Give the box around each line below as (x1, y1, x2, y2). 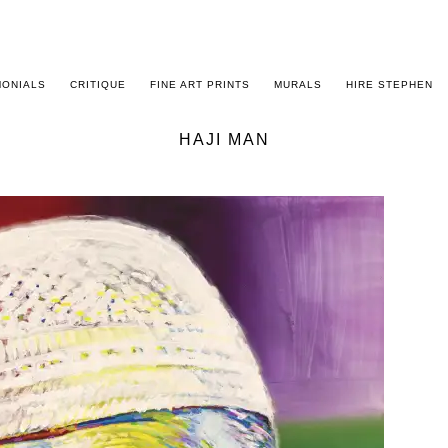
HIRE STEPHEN (346, 79, 433, 90)
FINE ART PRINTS (150, 79, 250, 90)
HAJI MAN (178, 131, 270, 148)
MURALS (274, 79, 322, 90)
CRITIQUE (70, 79, 126, 90)
